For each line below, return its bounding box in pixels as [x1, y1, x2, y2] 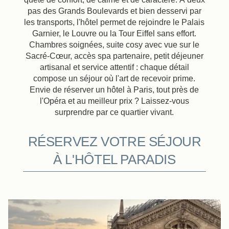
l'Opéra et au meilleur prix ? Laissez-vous [39, 97, 189, 105]
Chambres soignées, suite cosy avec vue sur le [29, 40, 200, 49]
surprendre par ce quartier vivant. [55, 108, 174, 117]
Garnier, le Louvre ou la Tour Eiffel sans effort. [32, 29, 197, 38]
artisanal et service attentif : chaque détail [39, 63, 189, 72]
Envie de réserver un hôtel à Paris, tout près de [30, 85, 199, 94]
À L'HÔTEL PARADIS [53, 152, 176, 167]
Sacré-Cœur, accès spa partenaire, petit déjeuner [25, 52, 203, 60]
